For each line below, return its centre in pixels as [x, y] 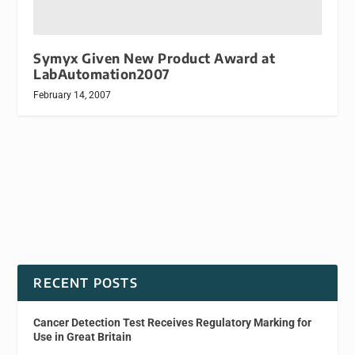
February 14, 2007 [73, 95]
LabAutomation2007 [102, 74]
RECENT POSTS [86, 282]
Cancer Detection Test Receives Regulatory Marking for [173, 322]
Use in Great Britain [83, 336]
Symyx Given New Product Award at [155, 58]
